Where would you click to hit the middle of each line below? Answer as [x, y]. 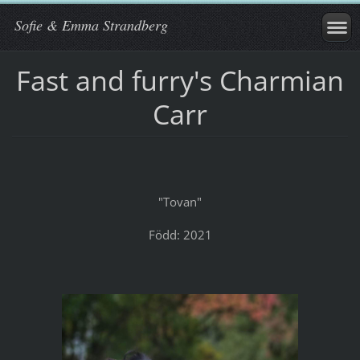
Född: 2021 [180, 234]
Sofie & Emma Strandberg [91, 25]
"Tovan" [180, 201]
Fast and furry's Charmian [180, 80]
